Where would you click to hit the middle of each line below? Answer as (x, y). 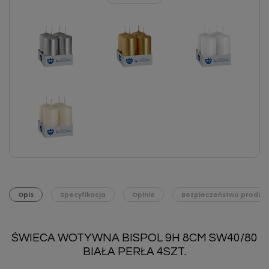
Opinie (144, 195)
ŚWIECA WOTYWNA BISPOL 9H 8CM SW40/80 (134, 238)
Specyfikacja (83, 195)
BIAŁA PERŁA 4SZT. (134, 252)
